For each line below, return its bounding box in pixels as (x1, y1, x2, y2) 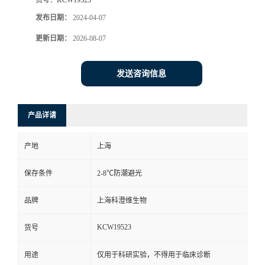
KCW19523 (97, 222, 131, 231)
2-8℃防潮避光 (97, 169, 142, 177)
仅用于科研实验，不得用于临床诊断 (97, 250, 211, 259)
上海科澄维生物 (97, 196, 147, 205)
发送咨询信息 (117, 69, 166, 78)
